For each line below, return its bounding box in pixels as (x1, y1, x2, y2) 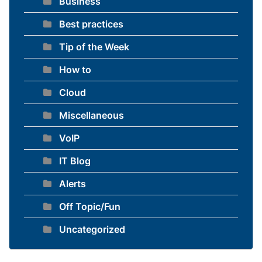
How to (59, 63, 91, 75)
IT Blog (59, 154, 91, 167)
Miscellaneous (59, 109, 124, 121)
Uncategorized (59, 223, 125, 235)
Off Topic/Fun (59, 200, 120, 212)
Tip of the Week (59, 40, 129, 53)
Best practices (59, 18, 123, 30)
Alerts (59, 177, 86, 189)
